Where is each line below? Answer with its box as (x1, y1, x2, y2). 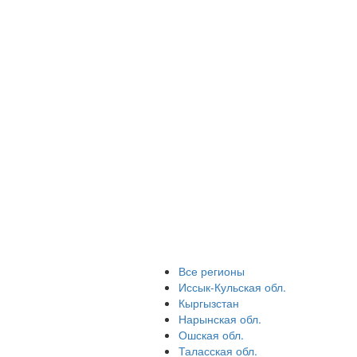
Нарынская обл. (178, 311, 261, 327)
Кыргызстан (178, 295, 239, 311)
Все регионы (178, 263, 245, 279)
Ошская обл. (178, 327, 244, 343)
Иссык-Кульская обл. (178, 279, 286, 295)
